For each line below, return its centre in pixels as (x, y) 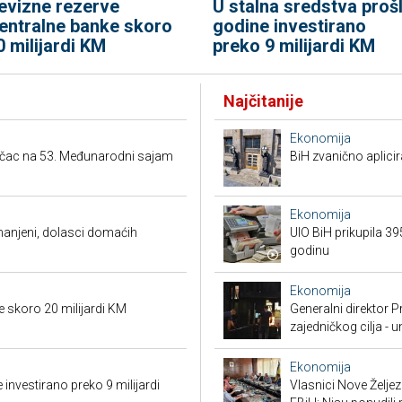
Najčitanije (263, 101)
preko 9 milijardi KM (293, 46)
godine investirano (289, 26)
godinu (310, 250)
